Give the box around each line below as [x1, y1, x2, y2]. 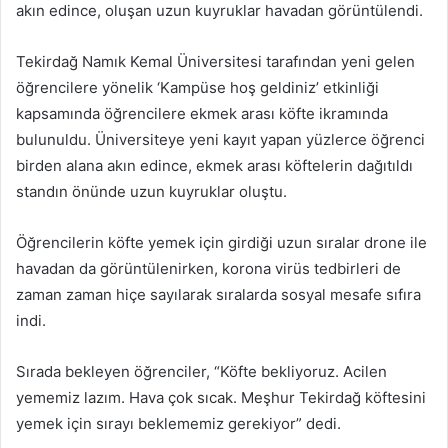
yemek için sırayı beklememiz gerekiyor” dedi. [16, 414, 341, 433]
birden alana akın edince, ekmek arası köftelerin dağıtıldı [16, 156, 413, 175]
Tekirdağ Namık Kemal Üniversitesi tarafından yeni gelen [16, 52, 415, 71]
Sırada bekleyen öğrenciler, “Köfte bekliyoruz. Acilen [16, 362, 387, 381]
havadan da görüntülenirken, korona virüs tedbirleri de [16, 259, 401, 278]
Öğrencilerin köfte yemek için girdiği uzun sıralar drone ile [16, 233, 427, 252]
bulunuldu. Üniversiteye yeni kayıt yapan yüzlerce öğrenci [16, 130, 425, 149]
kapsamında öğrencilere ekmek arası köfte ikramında [16, 104, 388, 123]
